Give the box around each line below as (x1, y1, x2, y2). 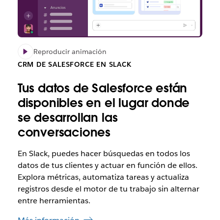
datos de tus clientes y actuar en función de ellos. (17, 160, 197, 171)
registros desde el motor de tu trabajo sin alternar (17, 184, 199, 194)
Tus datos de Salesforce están (17, 81, 188, 96)
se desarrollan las (17, 110, 118, 126)
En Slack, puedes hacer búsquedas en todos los (17, 148, 190, 159)
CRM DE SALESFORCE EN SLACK (17, 60, 132, 69)
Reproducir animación (33, 47, 107, 56)
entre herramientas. (17, 195, 90, 206)
